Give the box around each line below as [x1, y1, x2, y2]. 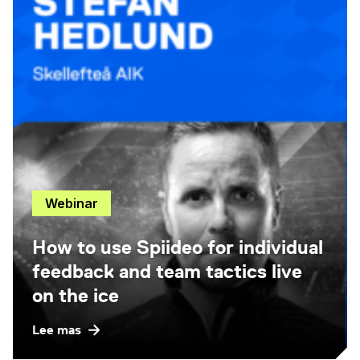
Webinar [45, 194, 98, 211]
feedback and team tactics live [32, 259, 302, 283]
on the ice [32, 283, 119, 307]
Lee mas [32, 321, 81, 337]
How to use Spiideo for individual [32, 235, 323, 259]
